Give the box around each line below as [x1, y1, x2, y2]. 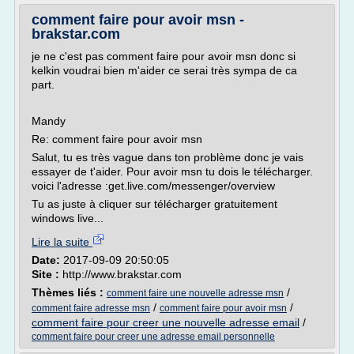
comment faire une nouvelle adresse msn [107, 288, 284, 299]
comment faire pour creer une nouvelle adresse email [32, 316, 299, 329]
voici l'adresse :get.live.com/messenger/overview [32, 179, 275, 192]
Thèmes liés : [32, 286, 107, 299]
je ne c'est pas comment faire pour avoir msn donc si [32, 50, 296, 62]
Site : [32, 268, 62, 281]
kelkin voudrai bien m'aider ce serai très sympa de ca [32, 64, 297, 77]
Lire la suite [32, 235, 92, 248]
